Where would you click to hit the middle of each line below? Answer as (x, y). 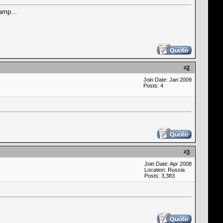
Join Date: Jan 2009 (167, 80)
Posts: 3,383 (160, 176)
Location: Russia (165, 170)
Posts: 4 (153, 86)
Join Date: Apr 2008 (168, 164)
